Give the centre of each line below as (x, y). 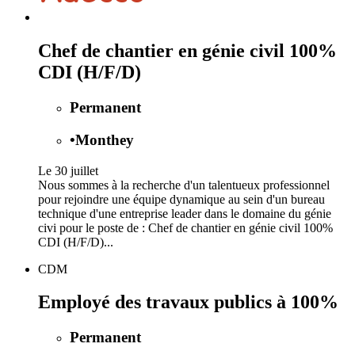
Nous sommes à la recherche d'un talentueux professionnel (184, 185)
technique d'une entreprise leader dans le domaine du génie (185, 213)
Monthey (105, 139)
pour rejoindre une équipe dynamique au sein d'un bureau (181, 199)
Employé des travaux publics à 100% (188, 302)
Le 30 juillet (68, 170)
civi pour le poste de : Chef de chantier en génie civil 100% (185, 227)
